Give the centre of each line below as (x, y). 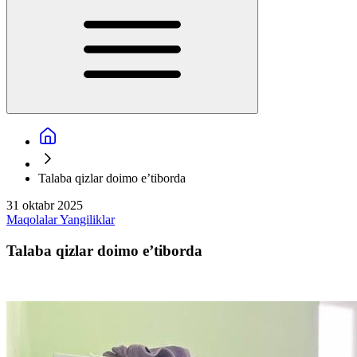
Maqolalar (33, 220)
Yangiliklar (87, 220)
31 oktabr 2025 (45, 205)
